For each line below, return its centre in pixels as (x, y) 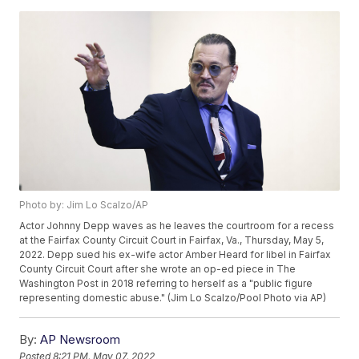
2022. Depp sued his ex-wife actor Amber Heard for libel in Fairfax (175, 255)
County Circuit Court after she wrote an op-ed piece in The (158, 269)
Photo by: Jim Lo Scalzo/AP (84, 205)
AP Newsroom (81, 340)
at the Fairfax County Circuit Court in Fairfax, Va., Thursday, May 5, (172, 240)
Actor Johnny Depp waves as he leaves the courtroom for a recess (177, 226)
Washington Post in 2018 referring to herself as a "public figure (166, 284)
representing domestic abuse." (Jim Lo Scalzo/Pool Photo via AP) (173, 298)
